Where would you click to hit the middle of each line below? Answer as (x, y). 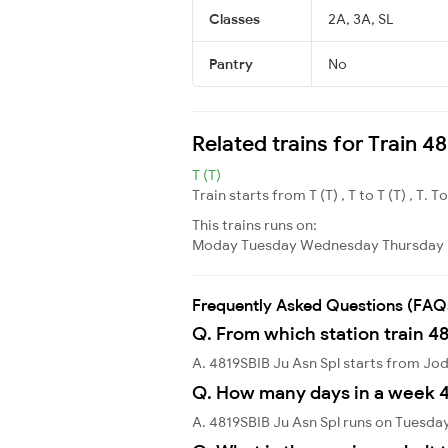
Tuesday (269, 244)
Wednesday (339, 244)
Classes (234, 18)
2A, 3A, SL (360, 18)
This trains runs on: (254, 224)
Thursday (413, 244)
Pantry (231, 63)
